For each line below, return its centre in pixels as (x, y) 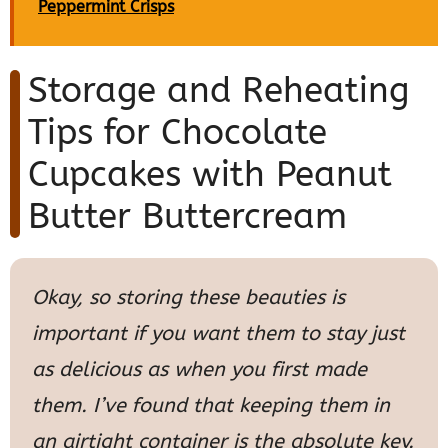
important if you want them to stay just (218, 333)
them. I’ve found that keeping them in (211, 405)
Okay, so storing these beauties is (188, 297)
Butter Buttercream (187, 216)
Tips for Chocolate (177, 132)
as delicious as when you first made (199, 369)
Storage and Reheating (218, 90)
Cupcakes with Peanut (210, 174)
